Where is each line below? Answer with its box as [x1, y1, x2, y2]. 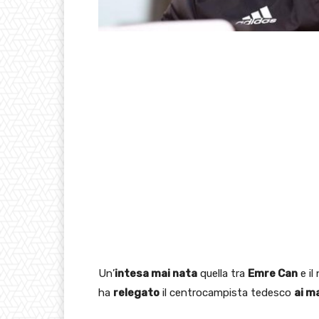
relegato [113, 286, 159, 299]
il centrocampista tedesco [159, 286, 294, 299]
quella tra [197, 266, 248, 280]
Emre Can [248, 266, 298, 280]
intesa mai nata [115, 266, 197, 280]
